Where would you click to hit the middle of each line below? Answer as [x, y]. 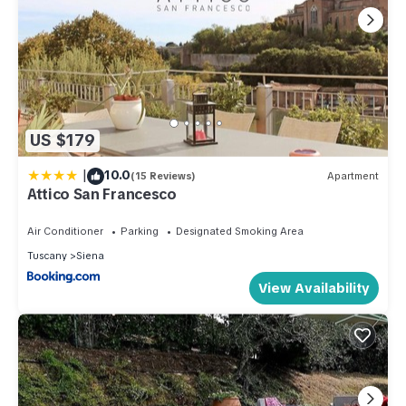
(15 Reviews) [163, 176]
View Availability [314, 288]
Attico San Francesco [102, 194]
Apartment [353, 176]
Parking [140, 231]
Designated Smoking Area [240, 231]
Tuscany [47, 255]
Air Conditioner [65, 231]
